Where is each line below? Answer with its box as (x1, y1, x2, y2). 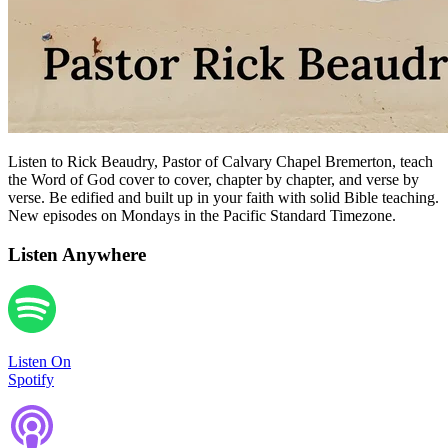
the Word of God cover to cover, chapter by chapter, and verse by (8, 171, 419, 189)
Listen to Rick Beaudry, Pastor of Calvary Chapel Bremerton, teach (8, 153, 433, 171)
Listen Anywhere (8, 243, 146, 265)
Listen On (8, 352, 71, 370)
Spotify (8, 370, 54, 388)
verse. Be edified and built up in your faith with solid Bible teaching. (8, 189, 439, 207)
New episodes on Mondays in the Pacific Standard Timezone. (8, 207, 396, 225)
